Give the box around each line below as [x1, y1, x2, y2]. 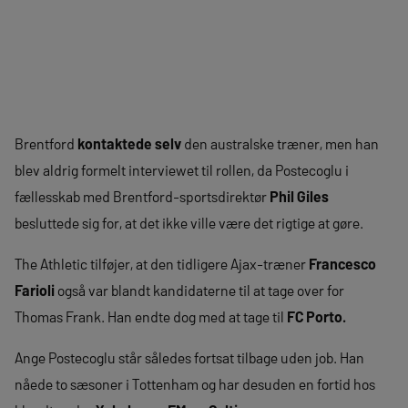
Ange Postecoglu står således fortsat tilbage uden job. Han [15, 349, 364, 366]
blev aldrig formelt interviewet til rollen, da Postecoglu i [15, 161, 349, 178]
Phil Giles [270, 188, 329, 205]
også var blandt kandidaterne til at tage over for [55, 281, 344, 299]
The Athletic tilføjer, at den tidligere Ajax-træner [15, 255, 309, 272]
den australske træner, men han [181, 135, 379, 152]
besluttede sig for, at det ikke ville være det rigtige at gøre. [15, 214, 363, 231]
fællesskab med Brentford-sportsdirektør [15, 188, 270, 205]
